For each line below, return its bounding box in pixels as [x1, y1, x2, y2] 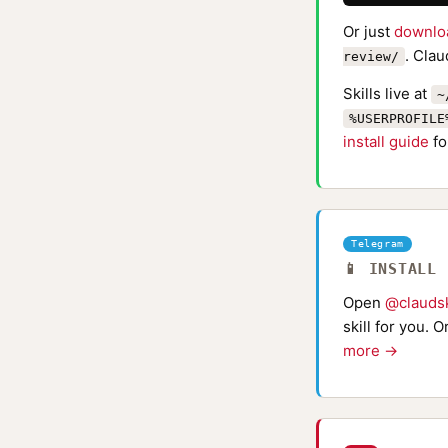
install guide [343, 132, 429, 151]
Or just [343, 22, 394, 41]
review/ [343, 49, 399, 64]
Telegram [351, 238, 404, 249]
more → [343, 341, 398, 360]
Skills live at [343, 84, 431, 103]
